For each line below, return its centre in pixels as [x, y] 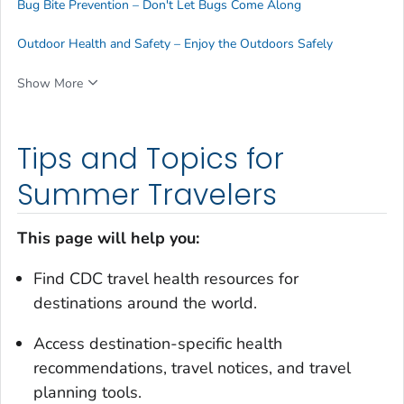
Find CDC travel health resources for [166, 278]
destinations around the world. [145, 303]
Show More [50, 84]
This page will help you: [108, 238]
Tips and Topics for [151, 159]
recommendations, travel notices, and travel [192, 367]
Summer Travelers [147, 195]
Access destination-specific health [158, 343]
